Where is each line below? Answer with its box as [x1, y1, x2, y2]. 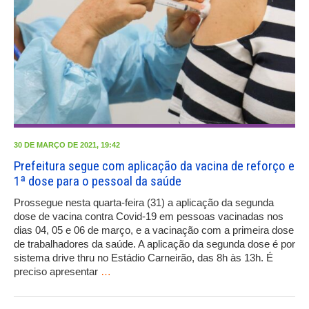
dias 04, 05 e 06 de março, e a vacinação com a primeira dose [14, 224, 294, 237]
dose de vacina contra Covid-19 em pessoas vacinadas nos [14, 210, 283, 223]
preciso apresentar [14, 266, 101, 278]
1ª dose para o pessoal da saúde [14, 173, 181, 190]
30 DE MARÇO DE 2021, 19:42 [14, 141, 120, 150]
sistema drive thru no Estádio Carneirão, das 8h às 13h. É [14, 252, 273, 264]
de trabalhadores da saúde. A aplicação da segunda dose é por [14, 238, 295, 250]
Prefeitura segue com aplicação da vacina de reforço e [14, 158, 295, 175]
